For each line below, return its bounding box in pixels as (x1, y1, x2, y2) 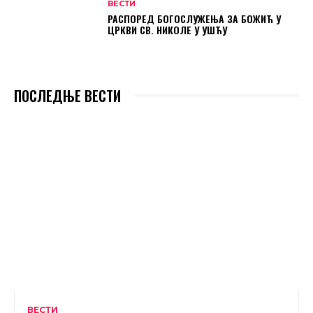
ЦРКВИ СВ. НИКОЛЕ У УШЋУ (108, 22, 228, 38)
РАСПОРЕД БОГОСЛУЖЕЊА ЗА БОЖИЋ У (108, 11, 282, 27)
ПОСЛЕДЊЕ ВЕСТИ (14, 85, 121, 106)
